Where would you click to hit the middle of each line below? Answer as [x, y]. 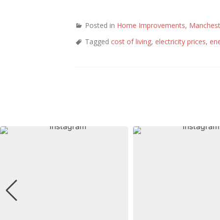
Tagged [98, 42]
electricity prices [180, 42]
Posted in [101, 26]
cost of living [131, 42]
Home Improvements [151, 26]
